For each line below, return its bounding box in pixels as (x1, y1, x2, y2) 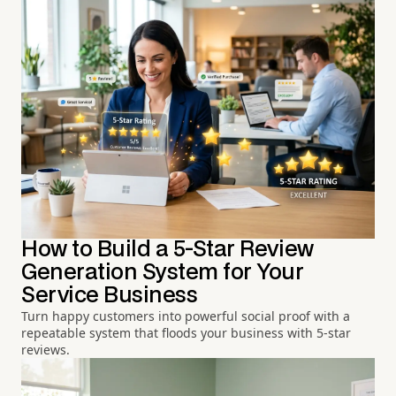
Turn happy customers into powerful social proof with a (21, 308, 350, 325)
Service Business (21, 286, 198, 307)
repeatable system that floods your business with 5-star (21, 324, 351, 342)
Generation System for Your (21, 263, 304, 284)
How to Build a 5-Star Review (21, 240, 314, 261)
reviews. (21, 341, 70, 359)
